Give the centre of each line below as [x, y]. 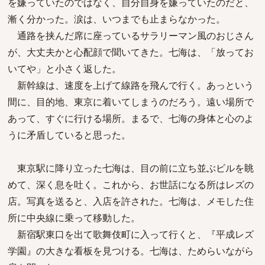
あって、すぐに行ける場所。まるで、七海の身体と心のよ [131, 118]
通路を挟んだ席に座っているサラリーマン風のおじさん [131, 35]
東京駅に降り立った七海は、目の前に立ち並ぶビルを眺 [131, 168]
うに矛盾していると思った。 [69, 135]
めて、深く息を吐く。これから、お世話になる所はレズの [131, 185]
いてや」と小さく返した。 [64, 69]
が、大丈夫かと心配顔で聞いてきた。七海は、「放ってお [131, 52]
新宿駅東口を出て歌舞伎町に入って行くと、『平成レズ [131, 234]
